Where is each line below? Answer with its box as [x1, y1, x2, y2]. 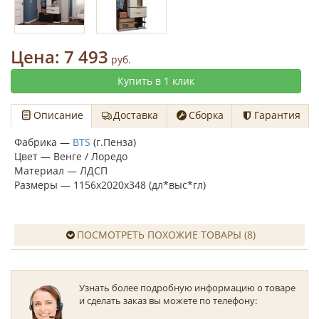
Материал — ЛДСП [14, 164, 108, 177]
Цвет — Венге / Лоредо [14, 150, 127, 163]
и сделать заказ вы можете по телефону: [79, 294, 257, 307]
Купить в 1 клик [117, 74, 194, 88]
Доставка [113, 108, 159, 122]
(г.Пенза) [90, 135, 136, 149]
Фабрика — [14, 135, 73, 149]
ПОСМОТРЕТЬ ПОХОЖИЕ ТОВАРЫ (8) [77, 228, 256, 241]
